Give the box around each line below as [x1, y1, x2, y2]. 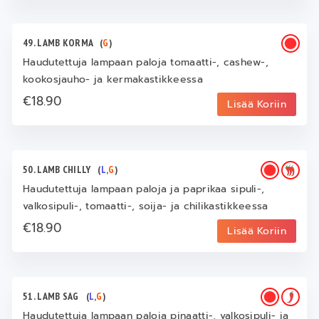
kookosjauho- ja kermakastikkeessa [23, 71, 203, 87]
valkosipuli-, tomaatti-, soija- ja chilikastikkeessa [23, 198, 268, 214]
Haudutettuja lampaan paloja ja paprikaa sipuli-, [23, 181, 265, 197]
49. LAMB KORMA [23, 36, 100, 49]
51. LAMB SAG [23, 289, 86, 303]
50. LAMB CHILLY [23, 162, 98, 176]
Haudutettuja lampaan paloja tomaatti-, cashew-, [23, 54, 269, 70]
